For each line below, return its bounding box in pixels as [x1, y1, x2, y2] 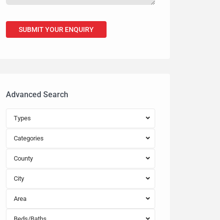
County [14, 155, 33, 162]
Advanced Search [6, 90, 68, 99]
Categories [14, 135, 44, 142]
